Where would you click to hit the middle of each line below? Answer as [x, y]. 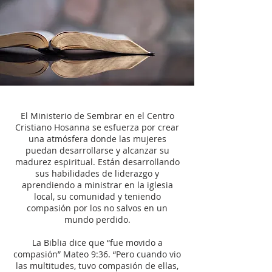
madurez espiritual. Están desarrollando [97, 162]
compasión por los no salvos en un [97, 208]
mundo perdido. [97, 219]
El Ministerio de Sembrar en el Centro [97, 116]
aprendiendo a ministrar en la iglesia [97, 185]
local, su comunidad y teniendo [97, 196]
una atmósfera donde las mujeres [97, 139]
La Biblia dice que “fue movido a [97, 243]
